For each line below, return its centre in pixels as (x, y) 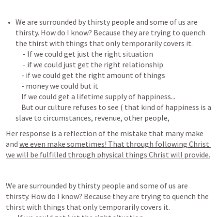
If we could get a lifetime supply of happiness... (95, 96)
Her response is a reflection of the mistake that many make (105, 133)
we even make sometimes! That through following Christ (114, 144)
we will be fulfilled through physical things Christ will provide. (108, 155)
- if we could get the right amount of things (90, 75)
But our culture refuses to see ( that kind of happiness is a (113, 107)
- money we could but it (57, 86)
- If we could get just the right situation (84, 54)
